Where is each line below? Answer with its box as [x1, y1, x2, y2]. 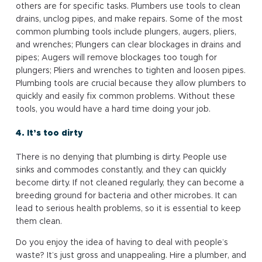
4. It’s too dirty [15, 129, 83, 137]
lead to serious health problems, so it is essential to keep [15, 204, 241, 213]
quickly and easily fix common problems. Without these [15, 92, 235, 101]
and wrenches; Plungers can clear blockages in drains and [15, 41, 241, 50]
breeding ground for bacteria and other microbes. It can [15, 191, 237, 200]
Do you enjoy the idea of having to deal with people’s [15, 238, 228, 247]
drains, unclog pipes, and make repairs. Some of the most [15, 15, 243, 24]
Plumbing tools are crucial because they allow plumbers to [15, 80, 246, 88]
